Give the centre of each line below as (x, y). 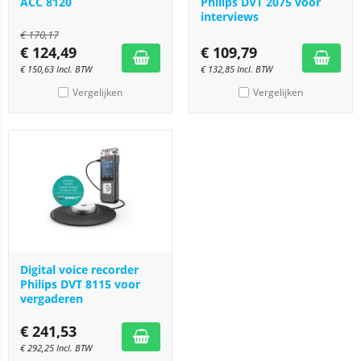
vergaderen (52, 299)
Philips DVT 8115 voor (80, 284)
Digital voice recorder (79, 270)
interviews (230, 17)
